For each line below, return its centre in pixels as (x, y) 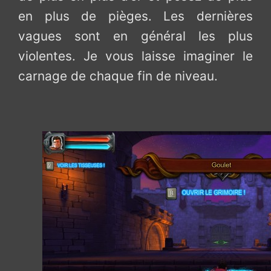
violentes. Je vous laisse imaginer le (135, 56)
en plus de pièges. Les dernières (135, 16)
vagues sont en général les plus (135, 36)
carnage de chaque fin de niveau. (118, 76)
